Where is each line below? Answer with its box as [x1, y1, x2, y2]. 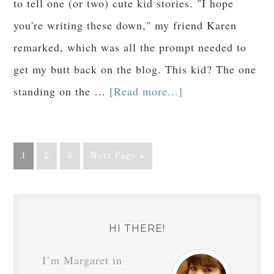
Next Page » [91, 151, 146, 160]
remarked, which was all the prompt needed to [13, 39, 247, 54]
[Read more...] [109, 83, 183, 98]
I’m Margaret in [42, 252, 123, 267]
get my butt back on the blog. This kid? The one [13, 61, 257, 76]
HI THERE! [109, 222, 165, 234]
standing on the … [13, 83, 110, 98]
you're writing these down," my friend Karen [13, 17, 237, 32]
